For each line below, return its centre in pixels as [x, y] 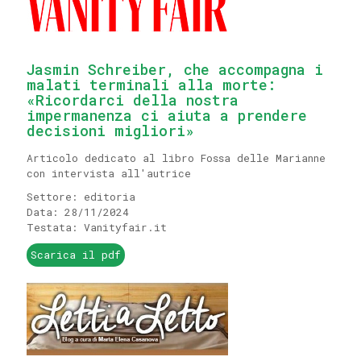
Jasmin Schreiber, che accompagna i [175, 69]
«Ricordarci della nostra [133, 100]
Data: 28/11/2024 [78, 212]
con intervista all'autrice [109, 173]
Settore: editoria [81, 197]
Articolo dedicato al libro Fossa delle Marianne [176, 158]
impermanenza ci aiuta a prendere [167, 115]
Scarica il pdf [76, 255]
